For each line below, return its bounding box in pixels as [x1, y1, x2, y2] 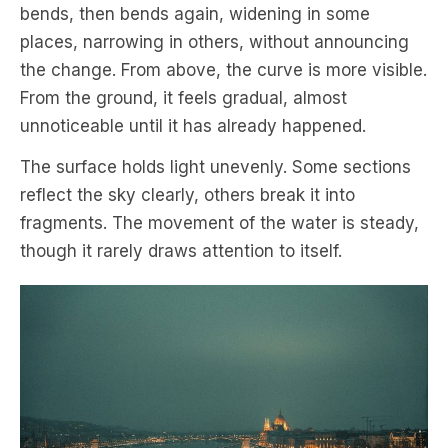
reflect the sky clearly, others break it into [20, 184, 355, 205]
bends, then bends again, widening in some [20, 3, 370, 24]
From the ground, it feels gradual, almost [20, 87, 347, 108]
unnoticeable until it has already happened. [20, 115, 366, 136]
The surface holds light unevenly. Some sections [20, 156, 411, 177]
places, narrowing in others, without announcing [20, 31, 409, 52]
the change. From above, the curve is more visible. [20, 59, 427, 80]
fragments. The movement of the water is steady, [20, 212, 419, 233]
